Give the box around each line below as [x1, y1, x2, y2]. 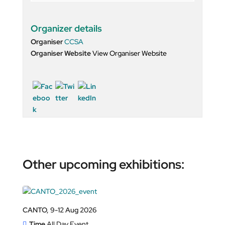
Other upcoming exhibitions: [22, 156, 184, 173]
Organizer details [30, 22, 102, 34]
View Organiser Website [92, 48, 167, 58]
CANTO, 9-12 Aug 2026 [22, 205, 96, 214]
